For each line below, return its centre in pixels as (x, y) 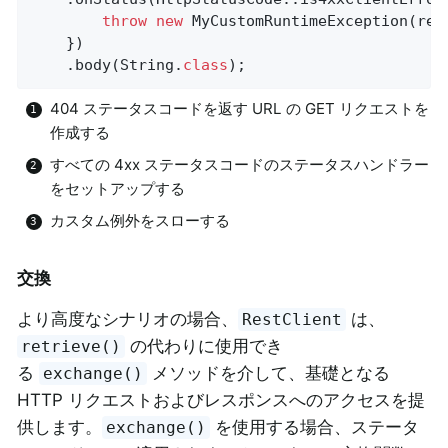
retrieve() (71, 346)
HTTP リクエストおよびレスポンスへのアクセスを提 (221, 399)
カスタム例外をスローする (140, 221)
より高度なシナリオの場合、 (127, 318)
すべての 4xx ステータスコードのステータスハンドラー (239, 165)
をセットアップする (117, 189)
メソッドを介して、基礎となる (269, 372)
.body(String (120, 64)
